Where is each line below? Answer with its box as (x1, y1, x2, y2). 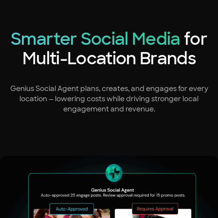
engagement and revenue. (63, 105, 155, 113)
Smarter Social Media (11, 28, 181, 50)
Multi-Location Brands (22, 48, 196, 69)
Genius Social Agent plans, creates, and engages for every (10, 84, 208, 93)
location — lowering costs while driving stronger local (19, 94, 199, 103)
